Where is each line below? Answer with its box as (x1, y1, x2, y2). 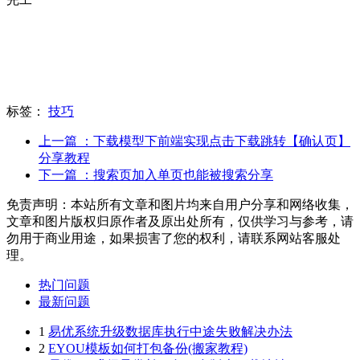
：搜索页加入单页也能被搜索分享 (80, 167, 273, 182)
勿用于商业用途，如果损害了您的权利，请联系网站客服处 (6, 231, 341, 245)
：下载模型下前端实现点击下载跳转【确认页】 (80, 133, 350, 148)
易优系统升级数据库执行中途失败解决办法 (48, 324, 292, 338)
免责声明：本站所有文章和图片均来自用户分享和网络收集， (6, 197, 354, 211)
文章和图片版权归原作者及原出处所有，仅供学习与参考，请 (6, 214, 354, 228)
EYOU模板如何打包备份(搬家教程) (48, 341, 247, 355)
